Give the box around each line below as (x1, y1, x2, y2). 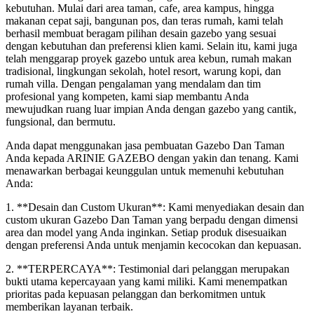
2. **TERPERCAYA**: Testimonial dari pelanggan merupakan (6, 262, 289, 275)
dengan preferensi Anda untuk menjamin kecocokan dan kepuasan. (6, 238, 301, 251)
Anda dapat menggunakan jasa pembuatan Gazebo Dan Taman (6, 139, 285, 151)
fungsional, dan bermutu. (6, 115, 116, 128)
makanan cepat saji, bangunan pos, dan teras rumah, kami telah (6, 14, 283, 27)
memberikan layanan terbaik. (6, 300, 133, 313)
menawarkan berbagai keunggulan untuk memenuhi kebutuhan (6, 164, 284, 177)
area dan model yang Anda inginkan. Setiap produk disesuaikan (6, 226, 287, 238)
